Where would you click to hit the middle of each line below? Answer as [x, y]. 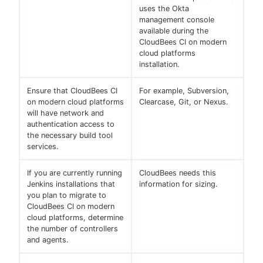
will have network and [65, 113]
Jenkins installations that [71, 184]
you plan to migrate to [67, 195]
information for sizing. [178, 184]
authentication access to [71, 124]
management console [177, 20]
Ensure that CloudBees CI [72, 91]
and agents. [48, 240]
